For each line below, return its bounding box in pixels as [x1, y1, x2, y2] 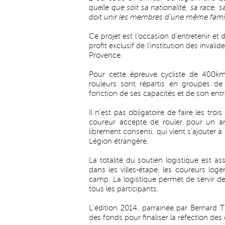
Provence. [89, 51, 123, 59]
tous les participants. [89, 185, 159, 193]
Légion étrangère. [89, 137, 149, 145]
